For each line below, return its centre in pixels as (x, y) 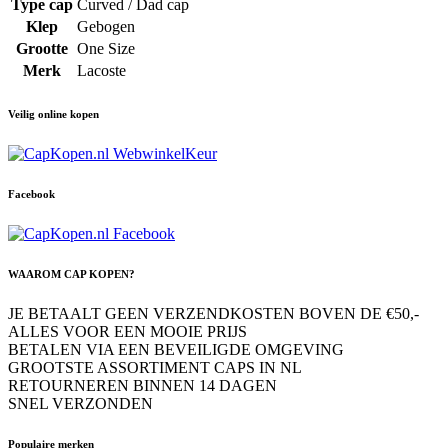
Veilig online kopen (53, 113)
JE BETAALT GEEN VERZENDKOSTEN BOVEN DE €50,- (213, 313)
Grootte (42, 48)
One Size (106, 48)
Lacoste (101, 70)
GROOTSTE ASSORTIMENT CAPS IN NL (155, 367)
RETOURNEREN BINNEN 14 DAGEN (142, 385)
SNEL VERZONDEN (80, 403)
